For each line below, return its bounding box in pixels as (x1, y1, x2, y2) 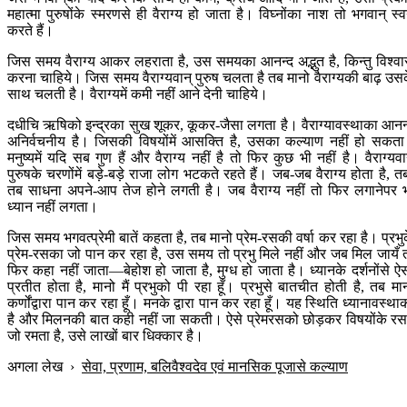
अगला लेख (7, 359, 63, 375)
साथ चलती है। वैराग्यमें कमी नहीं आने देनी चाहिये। (7, 86, 268, 103)
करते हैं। (7, 23, 54, 39)
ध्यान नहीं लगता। (7, 199, 98, 215)
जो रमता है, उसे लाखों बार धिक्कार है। (7, 328, 203, 344)
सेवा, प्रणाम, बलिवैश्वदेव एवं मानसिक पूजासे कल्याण (82, 359, 348, 375)
